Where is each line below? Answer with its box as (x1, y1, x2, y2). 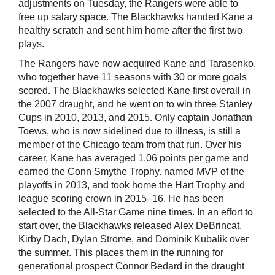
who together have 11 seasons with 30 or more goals (18, 72, 247, 83)
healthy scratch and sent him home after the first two (18, 25, 242, 36)
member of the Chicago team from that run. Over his (18, 139, 241, 150)
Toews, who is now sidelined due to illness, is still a (18, 126, 241, 137)
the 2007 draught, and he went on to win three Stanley (18, 99, 252, 110)
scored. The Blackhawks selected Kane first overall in (18, 85, 250, 96)
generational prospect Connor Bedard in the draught (18, 261, 244, 272)
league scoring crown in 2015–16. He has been (18, 193, 224, 204)
